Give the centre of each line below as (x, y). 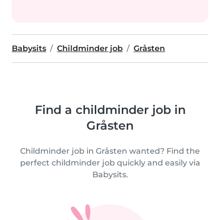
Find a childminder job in (110, 110)
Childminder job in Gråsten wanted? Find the (110, 151)
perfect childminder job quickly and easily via (110, 163)
